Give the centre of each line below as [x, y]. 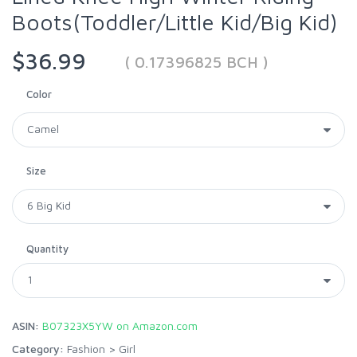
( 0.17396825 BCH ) [196, 61]
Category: [38, 348]
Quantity [47, 248]
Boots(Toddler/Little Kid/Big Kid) [175, 22]
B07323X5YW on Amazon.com [120, 325]
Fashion [86, 348]
